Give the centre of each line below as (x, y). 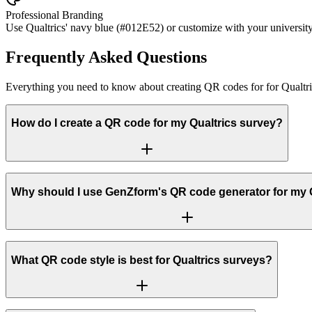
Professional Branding (54, 15)
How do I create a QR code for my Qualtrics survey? (147, 123)
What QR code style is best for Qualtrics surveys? (142, 260)
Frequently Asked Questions (106, 57)
